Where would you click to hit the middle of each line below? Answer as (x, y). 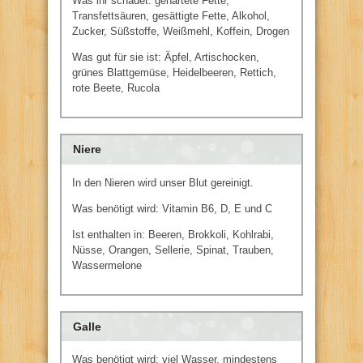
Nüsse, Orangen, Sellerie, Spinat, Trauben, (173, 250)
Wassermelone (107, 265)
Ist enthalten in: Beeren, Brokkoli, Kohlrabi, (173, 234)
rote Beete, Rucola (116, 88)
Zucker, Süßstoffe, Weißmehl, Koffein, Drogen (181, 31)
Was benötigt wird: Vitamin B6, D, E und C (172, 208)
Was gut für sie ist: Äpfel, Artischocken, (166, 57)
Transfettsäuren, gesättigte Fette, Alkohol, (171, 15)
